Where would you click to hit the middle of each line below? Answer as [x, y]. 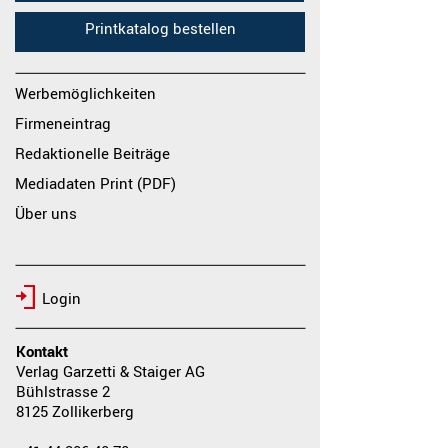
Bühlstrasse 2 [63, 390]
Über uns [46, 212]
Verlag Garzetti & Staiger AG [110, 370]
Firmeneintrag [63, 122]
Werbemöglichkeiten [85, 92]
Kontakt [42, 350]
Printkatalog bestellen [160, 27]
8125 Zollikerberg [75, 410]
